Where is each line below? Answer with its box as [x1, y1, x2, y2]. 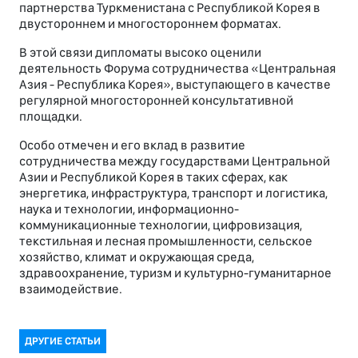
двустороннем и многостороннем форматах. [19, 16, 281, 32]
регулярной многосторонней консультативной [19, 93, 293, 109]
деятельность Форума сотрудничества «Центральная [19, 61, 336, 77]
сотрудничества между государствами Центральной [19, 153, 330, 169]
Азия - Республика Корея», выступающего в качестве [19, 77, 331, 93]
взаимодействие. [19, 281, 122, 297]
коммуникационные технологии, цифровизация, [19, 217, 302, 233]
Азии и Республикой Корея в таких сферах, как [19, 169, 288, 185]
